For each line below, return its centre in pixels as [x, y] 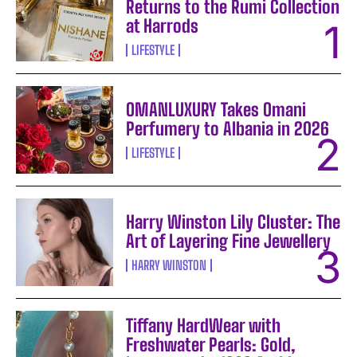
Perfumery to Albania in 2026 [228, 129]
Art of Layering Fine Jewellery [229, 241]
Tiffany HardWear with [204, 325]
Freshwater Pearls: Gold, [211, 344]
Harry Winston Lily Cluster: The [233, 222]
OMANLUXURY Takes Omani [216, 110]
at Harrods [163, 26]
